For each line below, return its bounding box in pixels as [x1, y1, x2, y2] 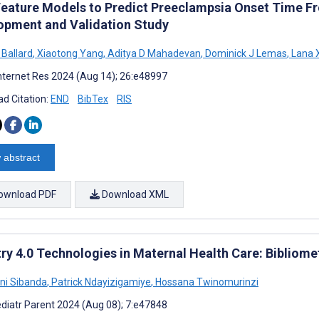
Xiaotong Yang [35, 47, 103, 59]
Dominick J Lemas [203, 47, 287, 59]
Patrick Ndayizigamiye [49, 276, 151, 288]
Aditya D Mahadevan [105, 47, 201, 59]
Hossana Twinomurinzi [153, 276, 258, 288]
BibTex [78, 93, 108, 105]
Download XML [100, 188, 169, 200]
